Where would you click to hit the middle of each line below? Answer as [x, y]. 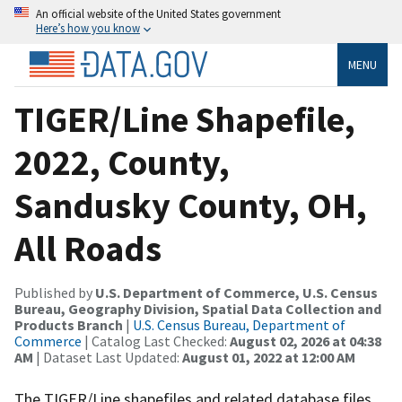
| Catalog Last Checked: [156, 341]
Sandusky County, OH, [191, 205]
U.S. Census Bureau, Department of [239, 324]
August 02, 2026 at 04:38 [306, 341]
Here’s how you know [88, 28]
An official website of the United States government [158, 13]
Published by [55, 292]
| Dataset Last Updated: [108, 357]
